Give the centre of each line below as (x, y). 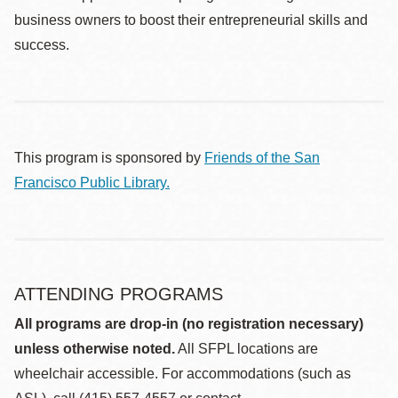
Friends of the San (262, 157)
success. (42, 44)
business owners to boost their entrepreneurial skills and (191, 20)
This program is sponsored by (109, 157)
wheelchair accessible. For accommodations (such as (183, 373)
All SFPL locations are (247, 348)
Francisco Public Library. (92, 182)
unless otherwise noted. (95, 348)
